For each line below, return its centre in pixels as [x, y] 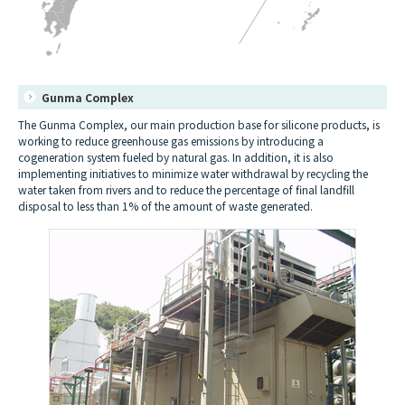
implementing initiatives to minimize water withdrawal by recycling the [193, 173]
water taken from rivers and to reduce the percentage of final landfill [186, 189]
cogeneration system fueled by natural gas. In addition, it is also [176, 156]
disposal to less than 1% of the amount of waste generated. [165, 205]
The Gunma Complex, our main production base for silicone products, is [199, 124]
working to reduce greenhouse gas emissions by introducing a [171, 140]
